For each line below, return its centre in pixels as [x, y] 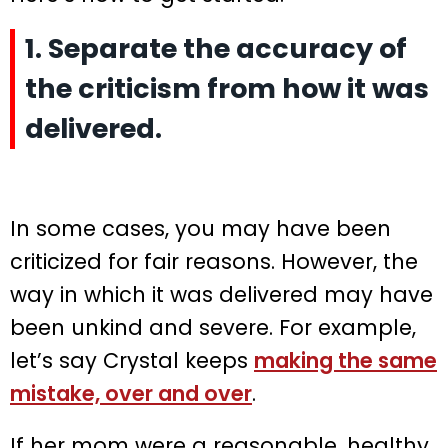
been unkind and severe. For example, [213, 328]
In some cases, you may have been [200, 229]
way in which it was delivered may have [221, 295]
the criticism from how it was [227, 89]
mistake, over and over [131, 394]
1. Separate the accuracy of [216, 49]
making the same [345, 361]
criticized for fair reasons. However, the [214, 262]
